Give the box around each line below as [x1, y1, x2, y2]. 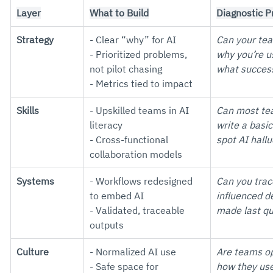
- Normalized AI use [90, 246, 176, 258]
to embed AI [90, 190, 144, 202]
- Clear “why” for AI [90, 34, 176, 46]
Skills [16, 104, 39, 116]
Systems [16, 175, 54, 187]
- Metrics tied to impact [90, 77, 193, 90]
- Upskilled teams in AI [90, 104, 191, 116]
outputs [90, 219, 124, 231]
